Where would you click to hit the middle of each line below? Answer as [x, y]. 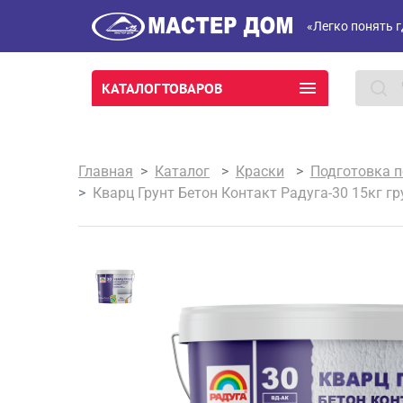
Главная [106, 171]
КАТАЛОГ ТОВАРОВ [162, 88]
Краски [260, 171]
